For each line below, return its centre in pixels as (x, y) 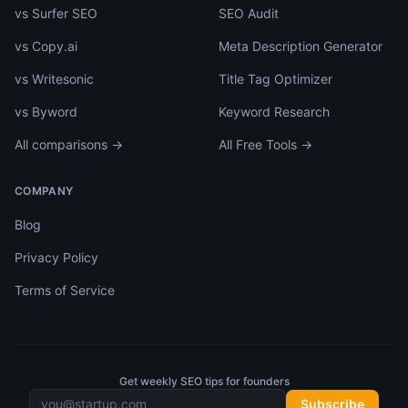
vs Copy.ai (46, 46)
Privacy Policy (56, 257)
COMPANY (44, 191)
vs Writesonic (54, 79)
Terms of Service (65, 290)
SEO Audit (249, 13)
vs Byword (46, 112)
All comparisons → (69, 144)
